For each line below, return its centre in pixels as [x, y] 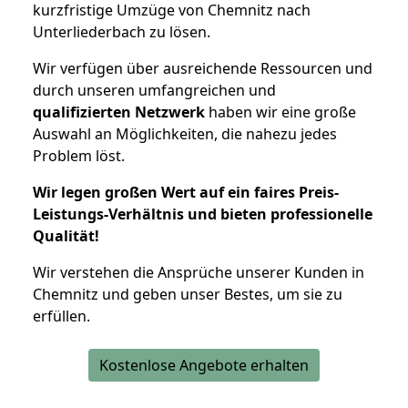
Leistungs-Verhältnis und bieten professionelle [203, 214]
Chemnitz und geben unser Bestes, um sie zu [188, 294]
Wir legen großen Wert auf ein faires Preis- [186, 192]
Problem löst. [79, 155]
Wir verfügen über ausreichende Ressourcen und [203, 68]
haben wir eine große [280, 112]
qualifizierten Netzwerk [119, 112]
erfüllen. [61, 316]
